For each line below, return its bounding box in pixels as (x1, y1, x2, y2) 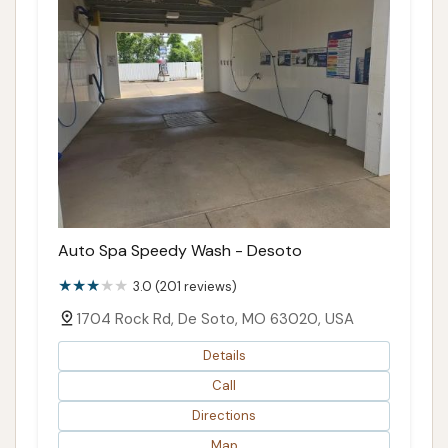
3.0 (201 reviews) (133, 277, 237, 295)
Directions (192, 407, 256, 425)
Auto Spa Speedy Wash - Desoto (58, 239, 302, 261)
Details (202, 347, 246, 365)
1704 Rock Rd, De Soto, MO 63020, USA (76, 308, 354, 329)
